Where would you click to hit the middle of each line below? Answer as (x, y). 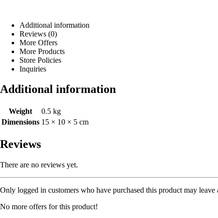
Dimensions (20, 122)
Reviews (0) (38, 34)
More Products (42, 51)
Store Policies (40, 60)
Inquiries (33, 69)
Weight (20, 111)
